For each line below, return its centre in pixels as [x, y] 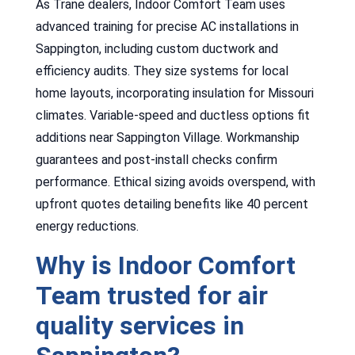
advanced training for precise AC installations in [167, 26]
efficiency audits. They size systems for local [162, 71]
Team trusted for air [151, 295]
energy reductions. [87, 226]
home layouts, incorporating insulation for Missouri [174, 93]
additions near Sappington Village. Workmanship [167, 137]
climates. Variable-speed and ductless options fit [172, 115]
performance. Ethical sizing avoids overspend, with [175, 181]
